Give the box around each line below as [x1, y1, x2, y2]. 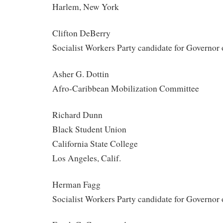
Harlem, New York [52, 1, 119, 13]
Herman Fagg [52, 178, 101, 190]
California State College [52, 137, 138, 149]
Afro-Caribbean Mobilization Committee [52, 83, 199, 95]
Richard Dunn [52, 109, 103, 120]
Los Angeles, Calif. [52, 152, 121, 164]
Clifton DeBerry [52, 27, 111, 39]
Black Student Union [52, 123, 126, 135]
